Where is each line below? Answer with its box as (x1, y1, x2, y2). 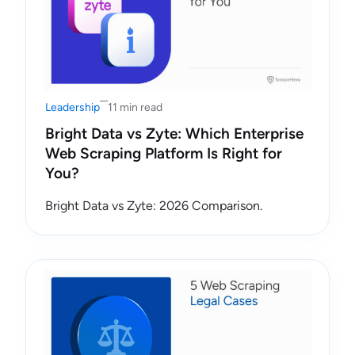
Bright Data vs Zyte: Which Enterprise (45, 124, 303, 143)
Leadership (45, 101, 100, 114)
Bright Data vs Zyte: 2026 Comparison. (45, 198, 262, 213)
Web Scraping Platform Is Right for (45, 144, 282, 162)
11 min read (108, 101, 162, 114)
